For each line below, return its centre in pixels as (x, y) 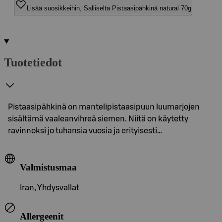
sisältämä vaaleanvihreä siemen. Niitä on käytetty (98, 119)
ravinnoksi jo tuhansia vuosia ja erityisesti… (85, 131)
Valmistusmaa (48, 167)
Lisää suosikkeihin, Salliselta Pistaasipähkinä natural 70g (109, 8)
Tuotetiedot (33, 62)
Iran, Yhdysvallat (50, 188)
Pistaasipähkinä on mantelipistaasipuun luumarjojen (104, 107)
